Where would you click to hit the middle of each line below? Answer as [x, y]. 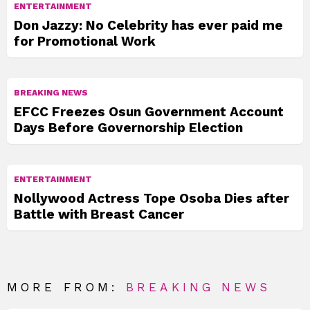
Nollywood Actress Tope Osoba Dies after [152, 199]
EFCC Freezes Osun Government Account [149, 112]
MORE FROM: [67, 288]
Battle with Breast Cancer [99, 215]
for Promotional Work [85, 42]
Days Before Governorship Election [128, 128]
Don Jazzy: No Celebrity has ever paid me [148, 26]
